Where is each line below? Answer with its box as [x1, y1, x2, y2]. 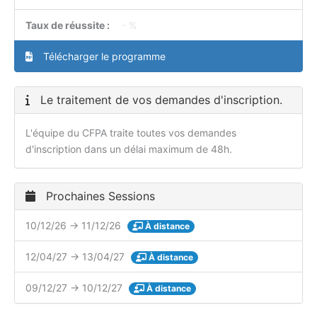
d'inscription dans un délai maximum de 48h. [25, 143, 232, 156]
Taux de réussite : [25, 19, 112, 32]
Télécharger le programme [40, 50, 166, 63]
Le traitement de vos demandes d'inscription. [37, 93, 282, 108]
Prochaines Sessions [42, 189, 155, 204]
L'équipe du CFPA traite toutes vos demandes [25, 127, 236, 139]
